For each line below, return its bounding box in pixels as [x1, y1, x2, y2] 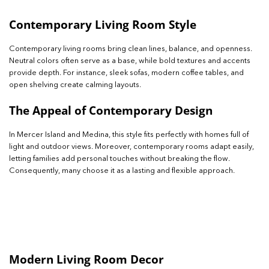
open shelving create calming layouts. [9, 81, 141, 89]
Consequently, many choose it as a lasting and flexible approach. [9, 166, 235, 175]
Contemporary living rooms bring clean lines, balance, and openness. [9, 45, 252, 53]
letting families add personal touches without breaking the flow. [9, 154, 230, 163]
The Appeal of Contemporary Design [9, 101, 213, 118]
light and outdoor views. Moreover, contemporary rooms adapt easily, [9, 142, 254, 151]
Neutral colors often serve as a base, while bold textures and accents [9, 57, 250, 65]
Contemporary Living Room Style [9, 16, 196, 33]
